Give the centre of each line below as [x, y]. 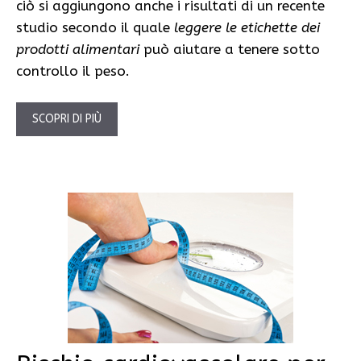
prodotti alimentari [78, 49]
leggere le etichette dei [247, 27]
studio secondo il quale [95, 27]
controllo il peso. [73, 71]
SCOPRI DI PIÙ [67, 119]
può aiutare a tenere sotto [230, 49]
